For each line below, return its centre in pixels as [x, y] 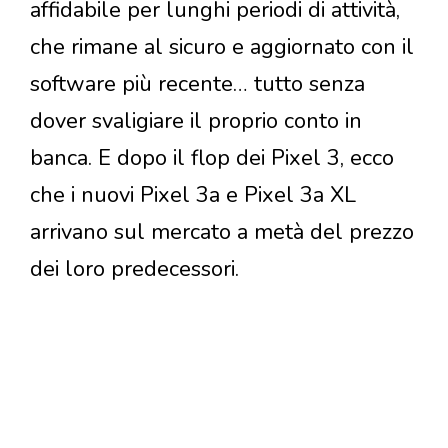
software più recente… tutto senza [197, 84]
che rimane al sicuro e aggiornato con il [222, 47]
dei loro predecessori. [134, 269]
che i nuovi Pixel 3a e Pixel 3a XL [193, 195]
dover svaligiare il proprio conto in [196, 121]
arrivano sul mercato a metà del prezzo [222, 232]
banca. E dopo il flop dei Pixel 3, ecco [212, 158]
